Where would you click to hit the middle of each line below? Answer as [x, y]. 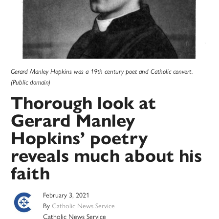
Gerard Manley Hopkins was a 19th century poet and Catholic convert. [102, 72]
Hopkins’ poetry [79, 138]
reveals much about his [107, 156]
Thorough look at [84, 103]
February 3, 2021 [66, 196]
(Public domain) [31, 82]
